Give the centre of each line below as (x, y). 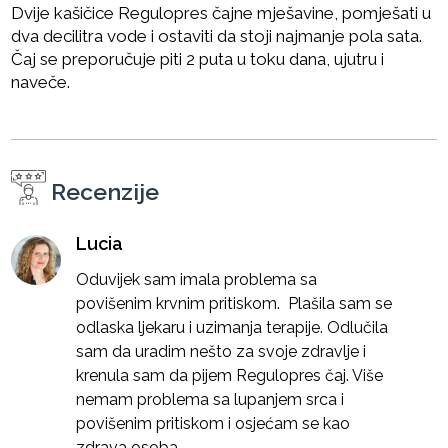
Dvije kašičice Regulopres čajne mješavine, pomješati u (221, 12)
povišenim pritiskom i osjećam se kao (213, 423)
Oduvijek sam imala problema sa (197, 279)
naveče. (41, 81)
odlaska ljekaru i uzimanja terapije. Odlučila (232, 327)
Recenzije (105, 191)
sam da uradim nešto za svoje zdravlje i (221, 351)
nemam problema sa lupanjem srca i (210, 399)
